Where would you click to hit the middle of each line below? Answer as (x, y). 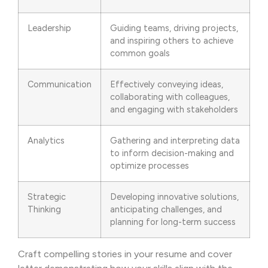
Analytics (46, 141)
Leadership (49, 28)
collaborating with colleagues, (170, 97)
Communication (60, 85)
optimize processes (150, 166)
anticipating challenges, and (166, 210)
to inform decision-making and (172, 153)
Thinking (44, 210)
